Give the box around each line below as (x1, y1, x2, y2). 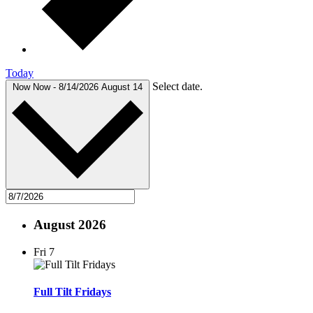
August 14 (101, 82, 143, 93)
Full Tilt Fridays (34, 285, 111, 298)
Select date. (152, 80, 203, 93)
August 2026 (34, 217, 106, 232)
